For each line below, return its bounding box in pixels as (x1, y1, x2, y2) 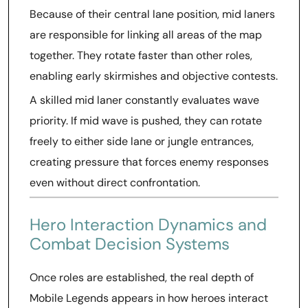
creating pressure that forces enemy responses (30, 155, 269, 169)
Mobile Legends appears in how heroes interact (30, 291, 268, 305)
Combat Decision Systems (30, 233, 230, 254)
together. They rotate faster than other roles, (30, 48, 252, 63)
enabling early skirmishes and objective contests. (30, 69, 278, 83)
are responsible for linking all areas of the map (30, 27, 262, 42)
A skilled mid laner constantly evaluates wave (30, 93, 259, 107)
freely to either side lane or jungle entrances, (30, 134, 254, 148)
